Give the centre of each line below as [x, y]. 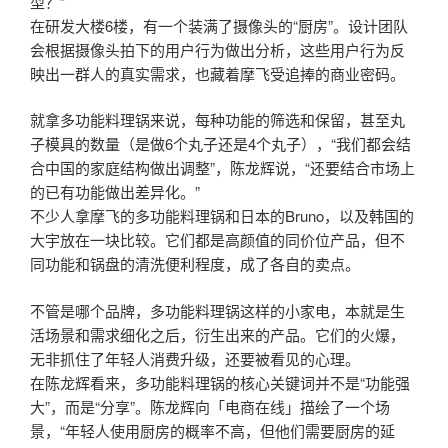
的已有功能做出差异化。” [115, 192]
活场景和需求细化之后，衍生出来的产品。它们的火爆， [217, 334]
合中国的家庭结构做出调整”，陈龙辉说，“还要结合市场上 [222, 168]
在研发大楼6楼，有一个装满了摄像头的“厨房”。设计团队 [219, 25]
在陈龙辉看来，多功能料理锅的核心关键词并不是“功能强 [220, 382]
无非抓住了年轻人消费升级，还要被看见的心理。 [195, 358]
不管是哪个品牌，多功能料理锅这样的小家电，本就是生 [217, 310]
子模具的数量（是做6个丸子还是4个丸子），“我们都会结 [220, 144]
